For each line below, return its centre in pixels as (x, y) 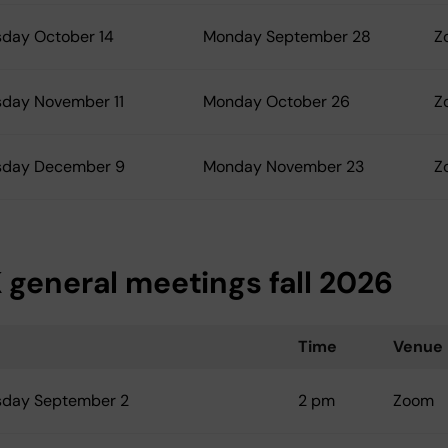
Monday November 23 (283, 167)
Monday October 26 (276, 102)
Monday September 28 (287, 37)
